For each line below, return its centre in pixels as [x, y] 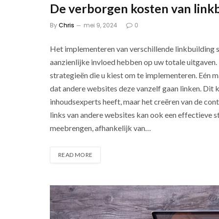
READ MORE [76, 154]
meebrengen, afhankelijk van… [100, 128]
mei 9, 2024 [100, 25]
